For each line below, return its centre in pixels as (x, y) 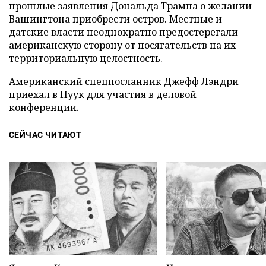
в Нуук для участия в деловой (123, 94)
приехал (29, 94)
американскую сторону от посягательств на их (122, 45)
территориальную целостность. (86, 58)
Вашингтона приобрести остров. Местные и (115, 19)
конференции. (44, 107)
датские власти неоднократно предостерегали (123, 32)
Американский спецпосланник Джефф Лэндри (124, 81)
